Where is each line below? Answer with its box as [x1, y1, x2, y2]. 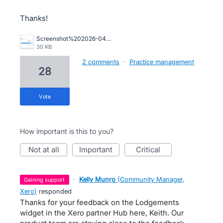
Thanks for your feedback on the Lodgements [20, 198, 179, 207]
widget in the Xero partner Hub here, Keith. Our [20, 208, 184, 218]
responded [37, 187, 72, 195]
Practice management [129, 58, 194, 66]
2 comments [82, 58, 119, 66]
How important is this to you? [20, 127, 113, 135]
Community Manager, [119, 175, 185, 183]
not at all [33, 145, 59, 154]
